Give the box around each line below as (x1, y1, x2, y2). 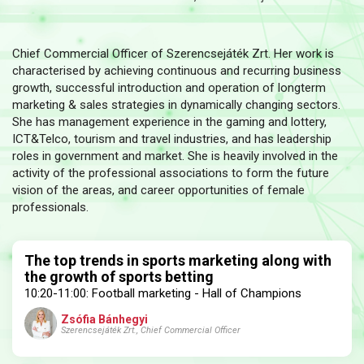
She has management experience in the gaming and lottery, (12, 115, 327, 130)
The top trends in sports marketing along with (24, 252, 331, 270)
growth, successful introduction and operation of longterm (12, 80, 326, 96)
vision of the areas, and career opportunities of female (12, 183, 305, 198)
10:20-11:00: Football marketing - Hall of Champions (24, 286, 301, 301)
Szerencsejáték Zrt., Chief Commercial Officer (61, 324, 240, 336)
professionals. (12, 200, 89, 215)
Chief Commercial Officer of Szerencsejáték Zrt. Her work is (12, 46, 334, 62)
